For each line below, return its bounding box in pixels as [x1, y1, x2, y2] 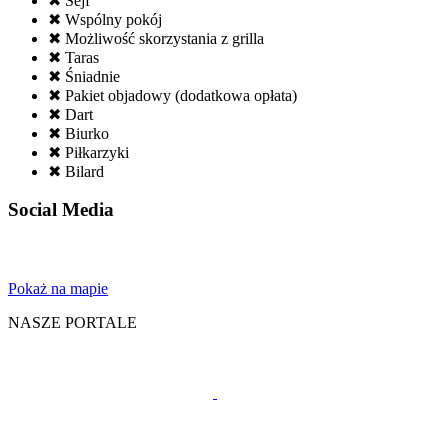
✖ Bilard [48, 162, 104, 180]
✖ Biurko [48, 124, 109, 142]
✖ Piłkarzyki [48, 143, 129, 161]
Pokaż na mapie [8, 279, 108, 297]
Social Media [8, 199, 114, 221]
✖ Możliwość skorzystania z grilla [48, 29, 264, 47]
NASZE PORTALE [8, 313, 137, 331]
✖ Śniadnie [48, 67, 120, 85]
